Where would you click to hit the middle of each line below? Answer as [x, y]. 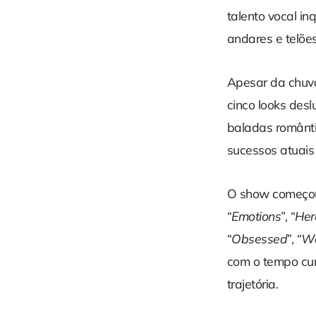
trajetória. [253, 284]
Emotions [256, 216]
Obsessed [260, 239]
